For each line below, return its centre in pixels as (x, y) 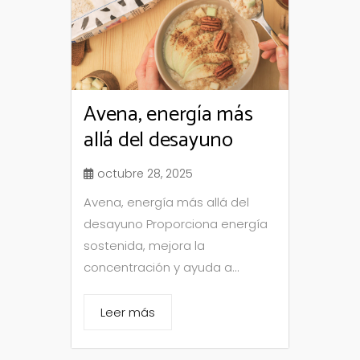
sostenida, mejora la (144, 246)
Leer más (128, 313)
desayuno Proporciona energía (176, 224)
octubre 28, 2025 (145, 174)
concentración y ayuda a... (162, 268)
